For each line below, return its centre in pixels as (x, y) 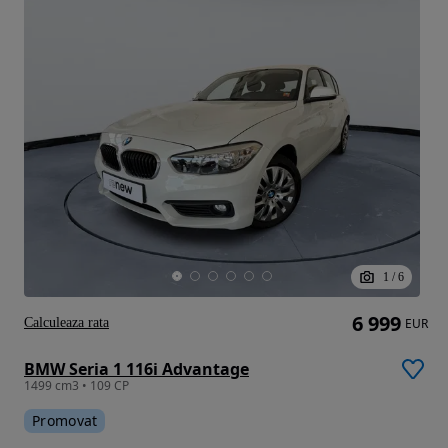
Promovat (65, 421)
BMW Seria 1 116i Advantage (136, 369)
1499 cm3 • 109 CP (76, 386)
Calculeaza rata (66, 323)
